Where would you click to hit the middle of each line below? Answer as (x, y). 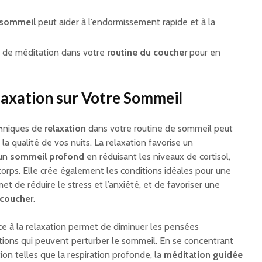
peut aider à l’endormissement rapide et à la (125, 22)
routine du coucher (147, 53)
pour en (204, 53)
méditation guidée (203, 255)
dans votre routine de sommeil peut (159, 129)
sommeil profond (47, 157)
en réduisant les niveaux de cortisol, (157, 157)
